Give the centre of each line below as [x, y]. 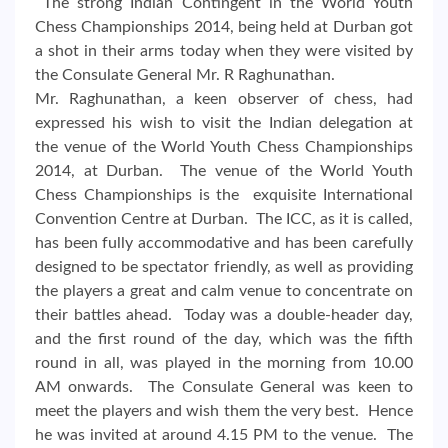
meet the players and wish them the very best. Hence [224, 410]
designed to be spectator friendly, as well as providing [224, 266]
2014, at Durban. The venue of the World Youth [224, 170]
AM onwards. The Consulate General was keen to [224, 386]
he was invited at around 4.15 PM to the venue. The [224, 434]
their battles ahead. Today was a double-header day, [224, 314]
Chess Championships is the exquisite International [224, 194]
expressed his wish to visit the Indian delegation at [224, 122]
